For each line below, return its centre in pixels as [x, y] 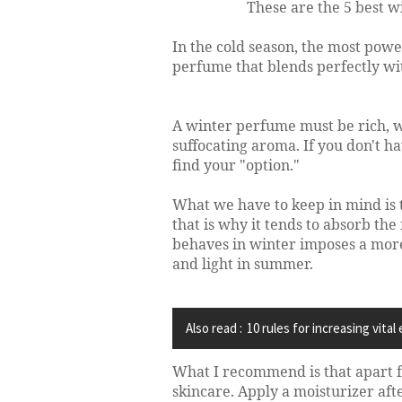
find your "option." [236, 165]
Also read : [214, 328]
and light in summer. [243, 264]
